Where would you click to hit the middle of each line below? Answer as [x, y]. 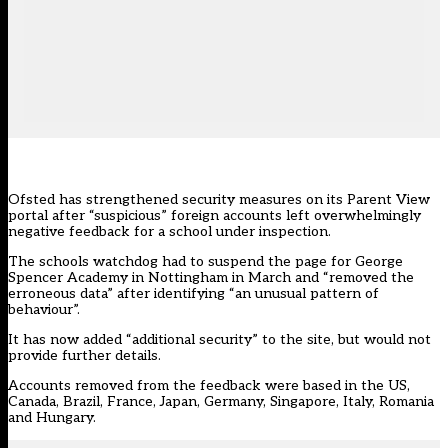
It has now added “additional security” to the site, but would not [219, 340]
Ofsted [31, 200]
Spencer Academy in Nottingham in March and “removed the [211, 278]
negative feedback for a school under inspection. [171, 232]
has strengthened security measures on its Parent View [242, 200]
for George [365, 262]
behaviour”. [44, 310]
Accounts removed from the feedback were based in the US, [209, 386]
